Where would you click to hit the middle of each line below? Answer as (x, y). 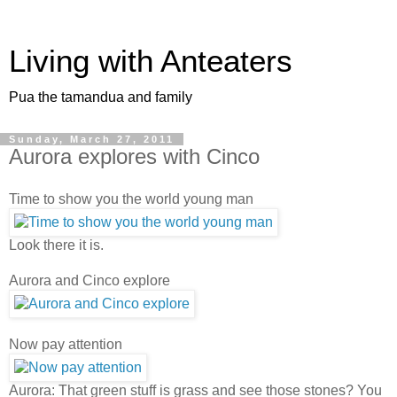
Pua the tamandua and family (101, 97)
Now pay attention (66, 344)
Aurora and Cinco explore (90, 280)
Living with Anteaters (151, 61)
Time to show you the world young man (131, 198)
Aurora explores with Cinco (134, 156)
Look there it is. (56, 245)
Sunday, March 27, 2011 (92, 139)
